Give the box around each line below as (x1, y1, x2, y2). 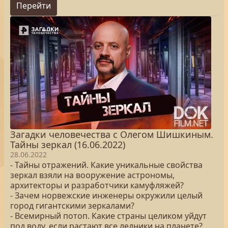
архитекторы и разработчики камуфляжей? (10, 180, 184, 191)
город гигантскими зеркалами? (10, 200, 134, 211)
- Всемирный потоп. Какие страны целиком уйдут (10, 210, 207, 221)
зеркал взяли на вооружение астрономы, (10, 169, 175, 181)
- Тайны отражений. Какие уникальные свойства (10, 159, 203, 170)
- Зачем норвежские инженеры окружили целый (10, 190, 203, 201)
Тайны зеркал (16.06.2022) (10, 138, 125, 151)
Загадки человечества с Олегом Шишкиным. (10, 128, 213, 140)
